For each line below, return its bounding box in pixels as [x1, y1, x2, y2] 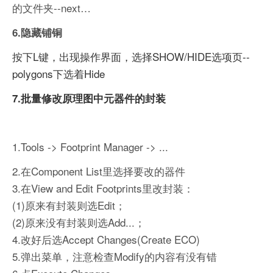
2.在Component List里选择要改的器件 [12, 163, 185, 179]
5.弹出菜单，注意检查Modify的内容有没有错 [12, 249, 217, 264]
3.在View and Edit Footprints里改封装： [12, 180, 194, 196]
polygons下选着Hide [12, 66, 105, 82]
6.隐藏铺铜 [12, 25, 62, 40]
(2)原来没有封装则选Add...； [12, 214, 145, 230]
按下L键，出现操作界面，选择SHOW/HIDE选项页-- [12, 49, 250, 65]
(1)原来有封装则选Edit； [12, 197, 126, 213]
